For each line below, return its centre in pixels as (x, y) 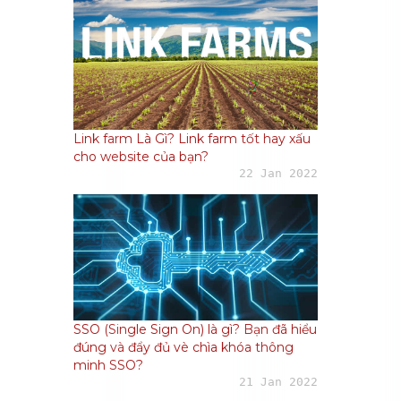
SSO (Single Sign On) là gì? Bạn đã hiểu (196, 330)
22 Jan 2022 (278, 174)
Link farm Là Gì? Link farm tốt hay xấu (192, 139)
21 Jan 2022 (278, 382)
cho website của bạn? (141, 157)
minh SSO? (109, 366)
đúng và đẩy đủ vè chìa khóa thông (184, 348)
